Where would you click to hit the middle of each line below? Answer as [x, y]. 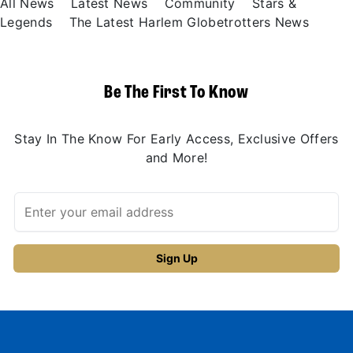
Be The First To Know [176, 93]
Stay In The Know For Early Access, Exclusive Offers [176, 139]
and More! [176, 158]
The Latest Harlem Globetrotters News [189, 22]
